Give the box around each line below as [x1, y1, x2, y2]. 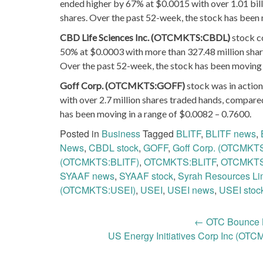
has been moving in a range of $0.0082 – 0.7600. [60, 107, 251, 119]
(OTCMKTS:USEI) [60, 183, 136, 197]
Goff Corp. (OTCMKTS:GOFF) [60, 79, 187, 91]
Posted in [60, 126, 102, 140]
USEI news [167, 183, 214, 197]
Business [102, 126, 140, 140]
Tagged [140, 126, 176, 140]
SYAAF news [60, 168, 114, 183]
